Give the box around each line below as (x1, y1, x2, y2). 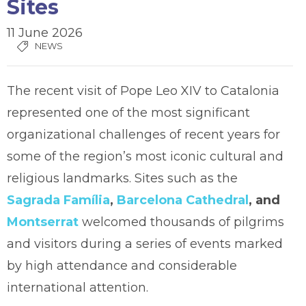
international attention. (7, 279, 148, 295)
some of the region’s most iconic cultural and (7, 148, 283, 164)
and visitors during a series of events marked (7, 236, 283, 251)
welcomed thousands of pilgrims (79, 214, 284, 229)
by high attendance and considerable (7, 258, 237, 273)
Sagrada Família (7, 192, 110, 208)
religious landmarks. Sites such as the (7, 170, 238, 186)
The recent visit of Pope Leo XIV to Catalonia (7, 83, 279, 98)
